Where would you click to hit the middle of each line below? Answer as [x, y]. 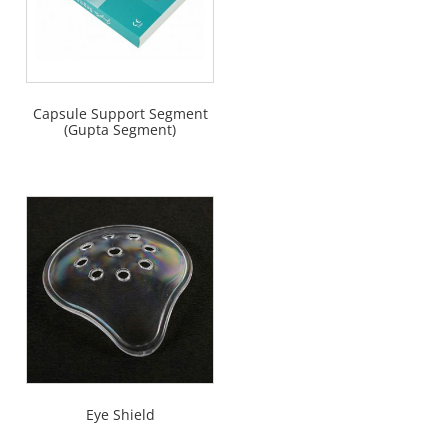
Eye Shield [120, 414]
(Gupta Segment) [120, 129]
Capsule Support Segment [120, 113]
